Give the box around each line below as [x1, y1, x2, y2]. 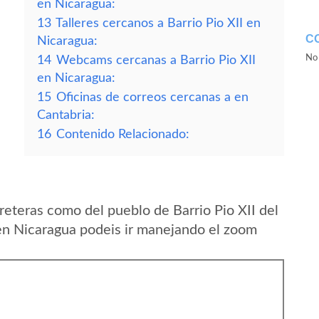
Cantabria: [37, 109, 95, 121]
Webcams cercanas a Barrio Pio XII [56, 54, 256, 66]
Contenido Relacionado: [56, 128, 189, 140]
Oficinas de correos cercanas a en [56, 91, 249, 103]
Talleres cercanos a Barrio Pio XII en [56, 17, 261, 29]
